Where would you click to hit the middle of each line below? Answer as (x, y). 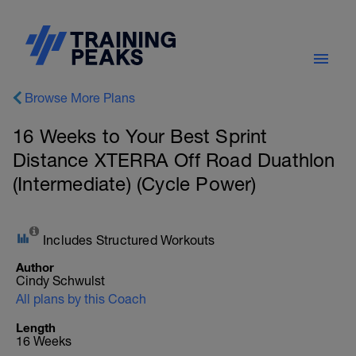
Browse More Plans (80, 98)
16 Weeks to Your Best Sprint (140, 136)
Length (36, 327)
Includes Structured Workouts (129, 240)
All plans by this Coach (81, 299)
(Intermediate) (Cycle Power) (135, 184)
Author (35, 267)
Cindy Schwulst (60, 281)
